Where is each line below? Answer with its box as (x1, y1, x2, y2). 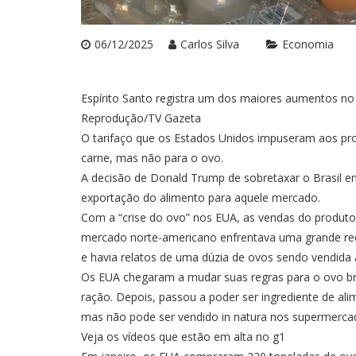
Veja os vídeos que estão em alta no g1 (81, 328, 285, 344)
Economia (282, 36, 334, 52)
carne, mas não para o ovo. (81, 149, 223, 165)
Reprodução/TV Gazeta (81, 110, 201, 126)
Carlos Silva (180, 36, 239, 52)
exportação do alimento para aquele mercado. (81, 189, 320, 205)
